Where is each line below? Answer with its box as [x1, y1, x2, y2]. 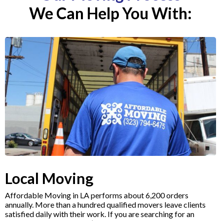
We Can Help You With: [29, 3, 192, 23]
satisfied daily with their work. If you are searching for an [5, 209, 194, 219]
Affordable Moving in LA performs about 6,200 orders [5, 190, 188, 200]
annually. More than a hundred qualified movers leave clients [5, 199, 206, 209]
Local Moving [5, 169, 93, 187]
